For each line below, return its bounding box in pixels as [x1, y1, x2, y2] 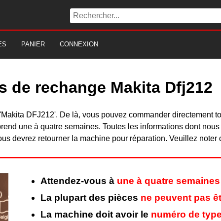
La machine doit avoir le [40, 209, 151, 220]
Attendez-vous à [40, 176, 117, 186]
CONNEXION [60, 40, 98, 48]
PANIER [21, 40, 45, 48]
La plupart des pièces [40, 192, 141, 203]
